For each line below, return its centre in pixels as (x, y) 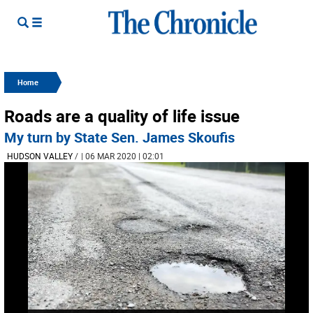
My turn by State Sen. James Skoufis (119, 137)
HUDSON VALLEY (40, 156)
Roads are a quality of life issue (122, 116)
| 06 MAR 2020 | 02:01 (123, 156)
